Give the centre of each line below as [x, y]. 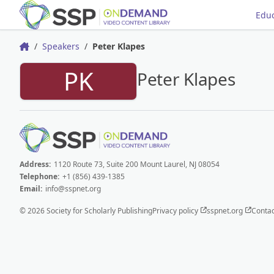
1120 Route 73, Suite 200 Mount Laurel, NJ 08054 [136, 164]
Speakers [61, 46]
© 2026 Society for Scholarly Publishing [86, 210]
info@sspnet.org [73, 188]
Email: [31, 188]
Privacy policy [176, 210]
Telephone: [39, 176]
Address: [35, 164]
